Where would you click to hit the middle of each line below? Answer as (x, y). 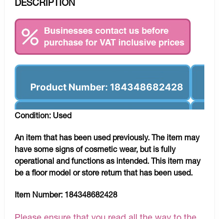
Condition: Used (43, 115)
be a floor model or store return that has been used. (104, 172)
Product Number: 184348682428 (107, 87)
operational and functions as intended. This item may (108, 160)
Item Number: (40, 195)
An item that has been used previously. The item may (107, 137)
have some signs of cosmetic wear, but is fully (95, 149)
